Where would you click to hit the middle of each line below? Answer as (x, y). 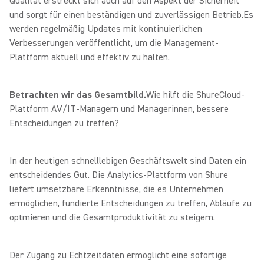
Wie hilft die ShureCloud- (195, 95)
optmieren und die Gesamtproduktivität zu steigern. (112, 217)
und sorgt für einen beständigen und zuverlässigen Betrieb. (126, 15)
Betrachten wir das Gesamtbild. (78, 95)
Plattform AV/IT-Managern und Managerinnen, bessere (119, 109)
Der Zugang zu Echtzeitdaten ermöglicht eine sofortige (118, 255)
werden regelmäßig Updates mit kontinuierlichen (106, 29)
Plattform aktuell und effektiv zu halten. (90, 57)
